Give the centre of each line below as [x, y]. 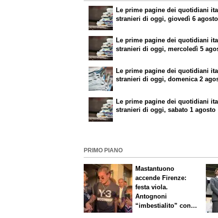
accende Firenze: [161, 178]
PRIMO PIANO [103, 151]
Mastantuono [155, 168]
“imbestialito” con [163, 205]
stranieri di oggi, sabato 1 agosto [166, 110]
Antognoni [151, 196]
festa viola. [152, 187]
